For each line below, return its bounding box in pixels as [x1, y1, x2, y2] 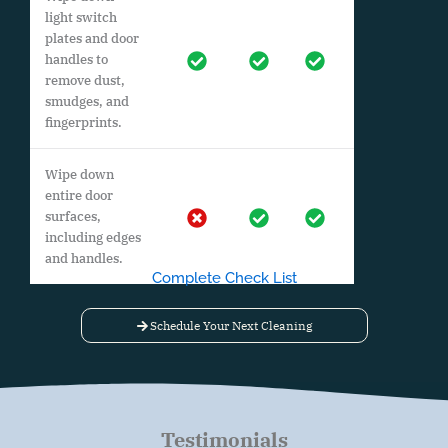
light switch [45, 9, 117, 27]
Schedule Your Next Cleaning [149, 317, 313, 333]
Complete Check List [151, 269, 297, 288]
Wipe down [45, 166, 114, 184]
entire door [45, 187, 113, 205]
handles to [45, 51, 108, 69]
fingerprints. [45, 114, 122, 132]
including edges [45, 229, 141, 247]
